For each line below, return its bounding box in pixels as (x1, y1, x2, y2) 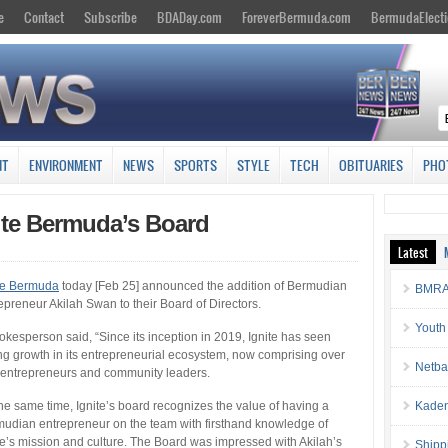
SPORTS (174, 154, 217, 175)
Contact (24, 7, 64, 27)
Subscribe (84, 7, 137, 27)
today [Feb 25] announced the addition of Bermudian (59, 278, 347, 293)
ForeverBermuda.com (242, 7, 351, 27)
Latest (398, 242, 429, 261)
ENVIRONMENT (29, 154, 103, 175)
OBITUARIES (339, 154, 403, 175)
